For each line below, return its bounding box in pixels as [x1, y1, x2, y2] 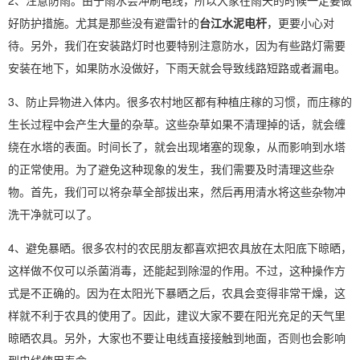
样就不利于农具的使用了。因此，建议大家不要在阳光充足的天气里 [8, 307, 346, 323]
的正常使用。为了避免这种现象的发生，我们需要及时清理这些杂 [8, 161, 334, 177]
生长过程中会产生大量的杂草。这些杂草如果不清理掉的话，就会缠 [8, 116, 346, 132]
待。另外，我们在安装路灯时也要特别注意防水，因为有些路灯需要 [8, 37, 346, 53]
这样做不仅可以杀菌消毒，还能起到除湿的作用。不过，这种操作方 [8, 262, 346, 278]
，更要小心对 [267, 14, 334, 31]
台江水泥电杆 [199, 14, 267, 31]
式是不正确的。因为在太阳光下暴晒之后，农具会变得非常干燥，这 [8, 284, 346, 301]
